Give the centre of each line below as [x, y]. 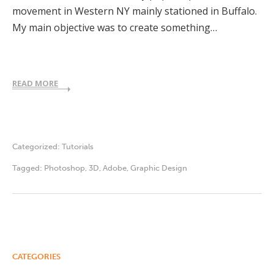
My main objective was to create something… [115, 27]
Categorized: [37, 146]
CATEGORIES [36, 256]
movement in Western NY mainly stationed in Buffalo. [135, 11]
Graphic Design [159, 168]
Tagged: [28, 168]
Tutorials [78, 146]
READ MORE [35, 83]
